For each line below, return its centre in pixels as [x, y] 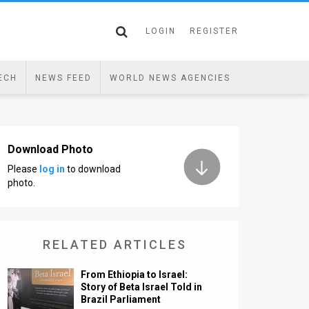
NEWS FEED [63, 78]
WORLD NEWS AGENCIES [170, 78]
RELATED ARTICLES [114, 245]
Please [23, 169]
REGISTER [214, 31]
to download [93, 169]
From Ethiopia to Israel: [134, 275]
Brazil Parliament [121, 299]
